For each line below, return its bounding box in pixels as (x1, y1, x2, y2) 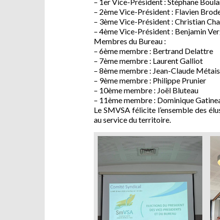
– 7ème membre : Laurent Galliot (94, 56, 203, 66)
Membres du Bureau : (94, 36, 166, 46)
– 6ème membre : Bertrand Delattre (94, 46, 213, 56)
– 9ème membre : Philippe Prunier (94, 76, 206, 85)
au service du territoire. (94, 115, 171, 125)
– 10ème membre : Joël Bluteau (94, 85, 198, 95)
